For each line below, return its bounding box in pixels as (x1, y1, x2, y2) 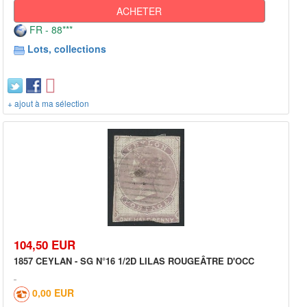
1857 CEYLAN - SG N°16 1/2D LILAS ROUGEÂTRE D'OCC (14, 254, 254, 268)
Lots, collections (27, 41, 106, 56)
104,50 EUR (14, 236, 75, 254)
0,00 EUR (32, 286, 74, 300)
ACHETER (116, 3, 162, 18)
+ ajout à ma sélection (8, 97, 89, 109)
